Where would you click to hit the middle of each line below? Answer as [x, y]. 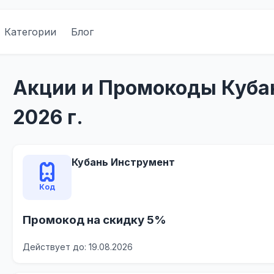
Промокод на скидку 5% [95, 220]
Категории [30, 32]
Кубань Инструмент [124, 162]
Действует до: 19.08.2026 [78, 246]
